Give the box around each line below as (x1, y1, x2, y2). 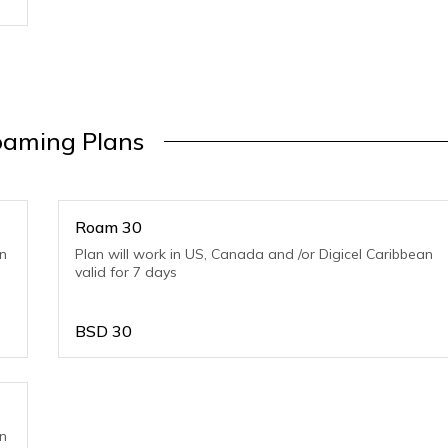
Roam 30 (75, 217, 143, 237)
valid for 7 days (75, 263, 178, 281)
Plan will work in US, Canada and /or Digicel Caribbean (75, 245, 434, 263)
